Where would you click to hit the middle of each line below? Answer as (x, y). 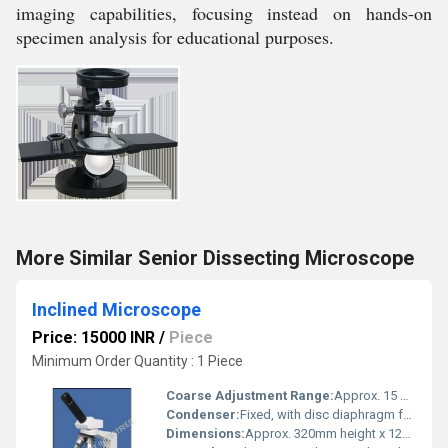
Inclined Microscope (116, 309)
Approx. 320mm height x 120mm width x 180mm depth (323, 433)
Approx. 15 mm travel (367, 395)
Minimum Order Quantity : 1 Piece (137, 361)
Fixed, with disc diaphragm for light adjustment (321, 414)
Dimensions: (205, 433)
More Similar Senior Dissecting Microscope (215, 258)
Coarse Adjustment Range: (250, 395)
